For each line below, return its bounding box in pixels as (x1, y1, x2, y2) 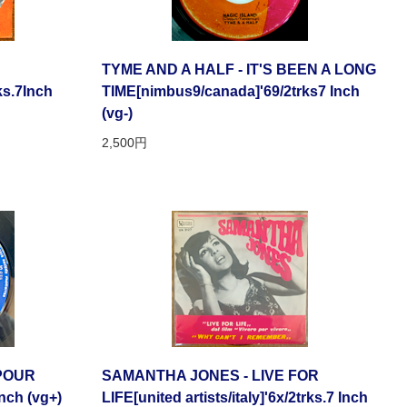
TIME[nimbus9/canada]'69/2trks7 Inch (102, 84, 360, 100)
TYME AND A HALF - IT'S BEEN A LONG (102, 62, 376, 78)
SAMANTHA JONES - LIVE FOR (102, 368, 319, 384)
